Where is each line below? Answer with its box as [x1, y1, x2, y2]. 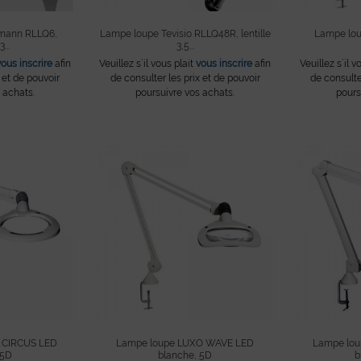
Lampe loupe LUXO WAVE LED [116, 337, 255, 349]
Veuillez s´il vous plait [99, 58, 197, 70]
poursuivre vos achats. [135, 87, 235, 99]
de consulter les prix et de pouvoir [110, 73, 260, 85]
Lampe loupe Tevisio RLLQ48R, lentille [99, 28, 271, 40]
